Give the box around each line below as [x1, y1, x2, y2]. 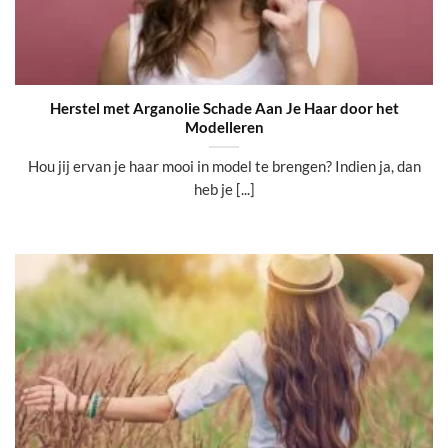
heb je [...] [193, 180, 255, 199]
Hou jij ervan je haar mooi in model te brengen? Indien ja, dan [27, 157, 421, 176]
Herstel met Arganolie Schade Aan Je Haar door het [49, 98, 399, 117]
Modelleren [184, 117, 264, 136]
